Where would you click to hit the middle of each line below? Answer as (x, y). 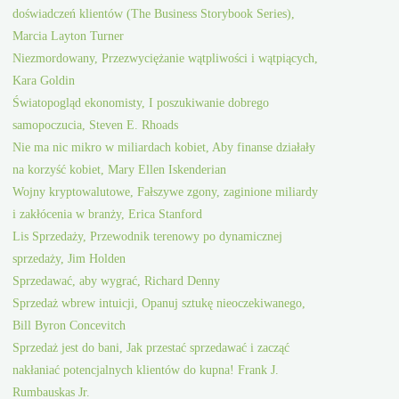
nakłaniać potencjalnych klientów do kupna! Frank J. (146, 370)
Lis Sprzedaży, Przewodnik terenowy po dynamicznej (148, 236)
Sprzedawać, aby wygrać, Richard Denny (117, 281)
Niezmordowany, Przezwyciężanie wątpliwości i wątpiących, (166, 58)
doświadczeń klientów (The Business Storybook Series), (154, 14)
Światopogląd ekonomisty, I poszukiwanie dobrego (141, 103)
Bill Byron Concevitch (69, 326)
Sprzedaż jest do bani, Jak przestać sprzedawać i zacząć (151, 348)
